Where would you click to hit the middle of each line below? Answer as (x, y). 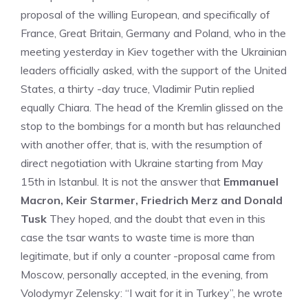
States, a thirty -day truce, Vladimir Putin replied (137, 89)
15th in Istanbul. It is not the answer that (121, 181)
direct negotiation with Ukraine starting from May (142, 163)
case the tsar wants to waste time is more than (137, 237)
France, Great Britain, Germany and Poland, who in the (153, 33)
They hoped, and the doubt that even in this (156, 219)
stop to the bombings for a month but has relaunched (151, 126)
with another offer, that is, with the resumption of (142, 144)
